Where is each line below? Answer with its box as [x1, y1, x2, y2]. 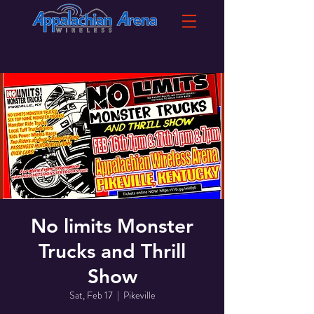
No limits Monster [31, 214, 193, 238]
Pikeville [123, 288, 156, 302]
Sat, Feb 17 [69, 288, 113, 302]
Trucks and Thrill [39, 239, 186, 263]
